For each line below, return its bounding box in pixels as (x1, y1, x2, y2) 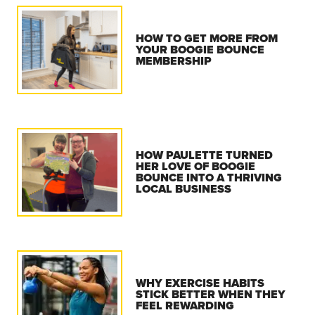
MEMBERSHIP (136, 52, 212, 69)
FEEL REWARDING (136, 297, 235, 314)
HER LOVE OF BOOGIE (136, 157, 256, 174)
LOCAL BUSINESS (136, 180, 232, 197)
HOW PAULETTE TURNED (136, 146, 274, 163)
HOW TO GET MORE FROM (136, 30, 278, 46)
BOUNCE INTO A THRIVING (136, 169, 283, 186)
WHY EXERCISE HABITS (136, 274, 265, 291)
